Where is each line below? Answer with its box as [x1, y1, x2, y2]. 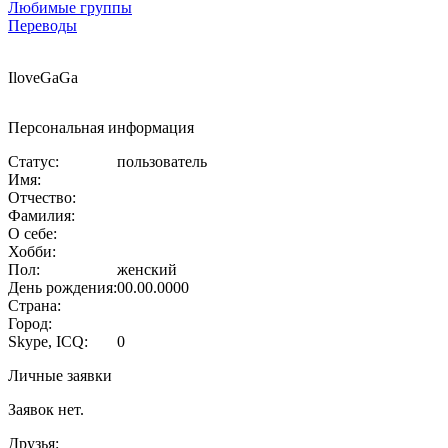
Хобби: [8, 242, 56, 260]
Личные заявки [8, 366, 112, 384]
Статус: [8, 152, 59, 170]
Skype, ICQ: [8, 332, 88, 350]
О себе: [8, 224, 57, 242]
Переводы [8, 16, 77, 34]
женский [117, 260, 177, 278]
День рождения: [8, 278, 117, 296]
